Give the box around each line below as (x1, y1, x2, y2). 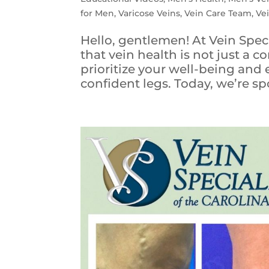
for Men (80, 7, 115, 19)
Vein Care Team (184, 7, 252, 19)
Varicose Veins (118, 7, 181, 19)
